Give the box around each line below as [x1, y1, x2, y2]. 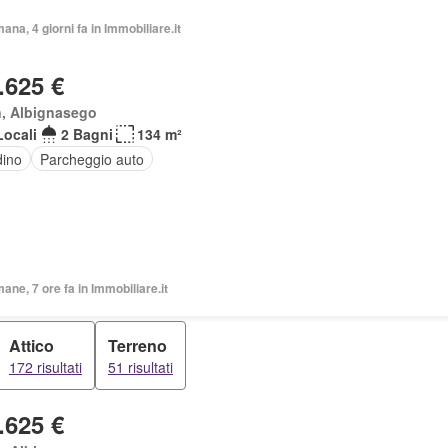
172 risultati [9, 357, 82, 377]
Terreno [108, 334, 167, 357]
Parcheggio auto [39, 148, 144, 169]
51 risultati [108, 357, 173, 377]
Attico [9, 334, 54, 357]
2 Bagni [60, 124, 113, 144]
